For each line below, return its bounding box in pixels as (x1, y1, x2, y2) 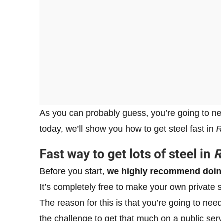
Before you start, (39, 166, 107, 176)
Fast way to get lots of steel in (39, 146, 214, 161)
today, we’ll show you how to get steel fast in (39, 123, 216, 134)
